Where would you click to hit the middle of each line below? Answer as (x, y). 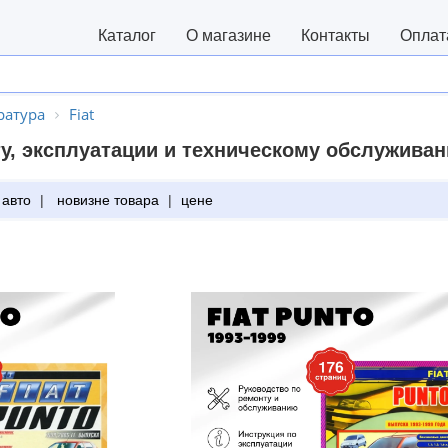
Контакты (335, 35)
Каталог (127, 35)
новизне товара (106, 200)
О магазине (228, 35)
